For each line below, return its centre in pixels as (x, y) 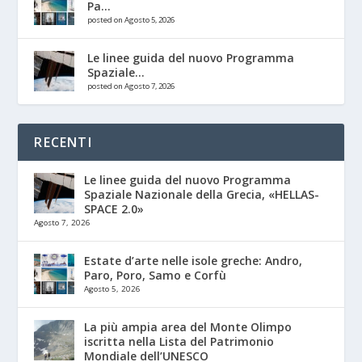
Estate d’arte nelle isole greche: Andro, (194, 260)
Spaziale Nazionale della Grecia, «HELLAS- (202, 194)
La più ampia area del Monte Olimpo (188, 326)
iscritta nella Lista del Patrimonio (179, 341)
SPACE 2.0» (114, 208)
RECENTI (63, 142)
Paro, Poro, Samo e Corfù (156, 275)
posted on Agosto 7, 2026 (131, 86)
